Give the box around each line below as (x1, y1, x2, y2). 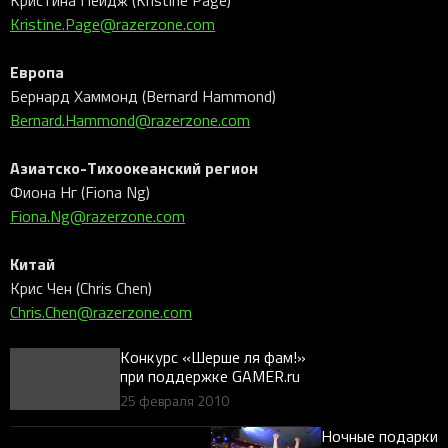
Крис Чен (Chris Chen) (10, 277, 152, 299)
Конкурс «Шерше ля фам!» (120, 346, 306, 368)
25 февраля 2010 (120, 390, 230, 410)
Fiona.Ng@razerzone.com (10, 205, 185, 227)
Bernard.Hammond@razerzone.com (10, 109, 250, 131)
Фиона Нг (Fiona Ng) (10, 181, 150, 203)
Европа (10, 60, 64, 83)
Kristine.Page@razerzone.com (10, 13, 215, 35)
